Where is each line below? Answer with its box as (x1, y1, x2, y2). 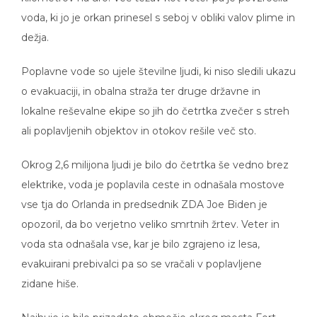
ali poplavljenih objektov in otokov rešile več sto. (21, 115, 256, 127)
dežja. (21, 21, 49, 34)
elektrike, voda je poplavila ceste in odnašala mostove (21, 168, 284, 181)
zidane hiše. (21, 267, 79, 280)
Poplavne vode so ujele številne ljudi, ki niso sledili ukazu (21, 55, 296, 68)
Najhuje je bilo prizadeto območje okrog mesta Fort (21, 301, 276, 314)
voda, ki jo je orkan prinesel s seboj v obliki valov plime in (21, 1, 295, 14)
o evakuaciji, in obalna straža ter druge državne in (21, 75, 260, 88)
